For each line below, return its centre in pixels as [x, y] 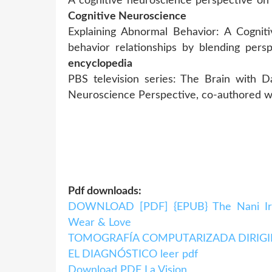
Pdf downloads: [105, 191]
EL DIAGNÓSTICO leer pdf [133, 254]
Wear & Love [100, 223]
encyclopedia [100, 63]
